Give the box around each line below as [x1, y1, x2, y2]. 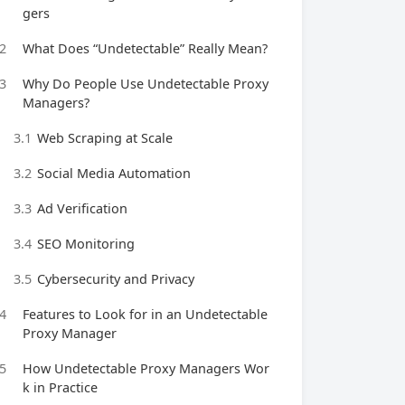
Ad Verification [37, 200, 127, 217]
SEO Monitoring [37, 235, 135, 252]
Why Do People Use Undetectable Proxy [23, 75, 268, 92]
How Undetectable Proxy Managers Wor [23, 360, 269, 377]
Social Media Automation [37, 165, 191, 182]
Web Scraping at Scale [37, 129, 173, 146]
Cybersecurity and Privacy [37, 270, 194, 287]
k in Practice [23, 379, 98, 396]
